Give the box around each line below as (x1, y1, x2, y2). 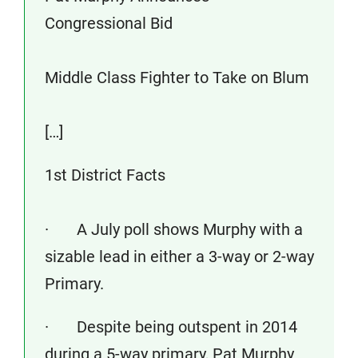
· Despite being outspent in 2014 (45, 317, 297, 336)
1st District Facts (45, 165, 165, 185)
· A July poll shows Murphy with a (45, 220, 303, 239)
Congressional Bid (45, 14, 173, 33)
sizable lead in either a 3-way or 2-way (45, 247, 314, 266)
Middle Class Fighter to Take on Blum (45, 68, 309, 87)
